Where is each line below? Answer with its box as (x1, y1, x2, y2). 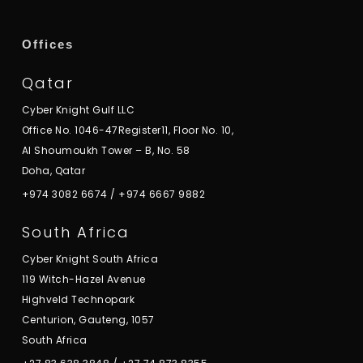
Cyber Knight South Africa (21, 252, 159, 266)
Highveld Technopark (21, 293, 135, 306)
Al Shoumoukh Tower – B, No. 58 (21, 143, 190, 157)
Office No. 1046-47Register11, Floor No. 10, (21, 123, 234, 137)
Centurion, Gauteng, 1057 (21, 313, 155, 327)
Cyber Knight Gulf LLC (21, 103, 135, 117)
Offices (21, 37, 74, 51)
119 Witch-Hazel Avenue (21, 272, 146, 286)
